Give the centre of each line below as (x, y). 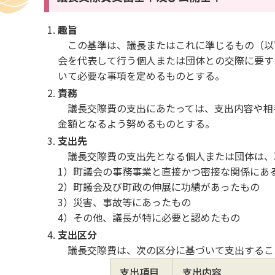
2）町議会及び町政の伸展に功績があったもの (159, 187)
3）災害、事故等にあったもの (125, 202)
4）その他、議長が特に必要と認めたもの (149, 217)
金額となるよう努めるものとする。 (137, 123)
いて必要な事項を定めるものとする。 (141, 76)
